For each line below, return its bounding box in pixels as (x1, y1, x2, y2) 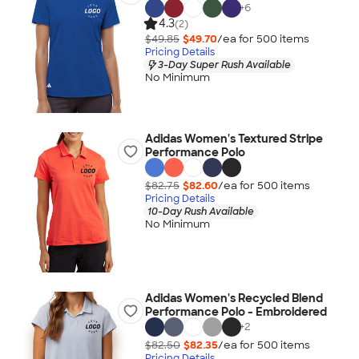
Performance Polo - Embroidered (144, 305, 327, 319)
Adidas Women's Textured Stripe (144, 131, 323, 146)
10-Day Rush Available (147, 204, 254, 218)
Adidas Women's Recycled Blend (144, 291, 323, 305)
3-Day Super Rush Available (157, 58, 291, 71)
